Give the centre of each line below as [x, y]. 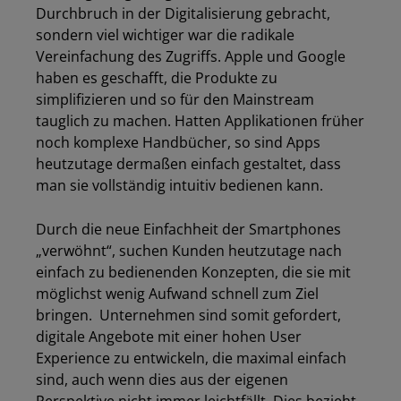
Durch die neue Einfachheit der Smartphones [188, 229]
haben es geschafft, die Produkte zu [157, 78]
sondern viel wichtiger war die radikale [165, 35]
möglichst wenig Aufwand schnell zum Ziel [177, 294]
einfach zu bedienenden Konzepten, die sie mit [193, 272]
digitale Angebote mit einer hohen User [169, 337]
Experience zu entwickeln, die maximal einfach [191, 358]
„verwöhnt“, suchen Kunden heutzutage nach [189, 251]
